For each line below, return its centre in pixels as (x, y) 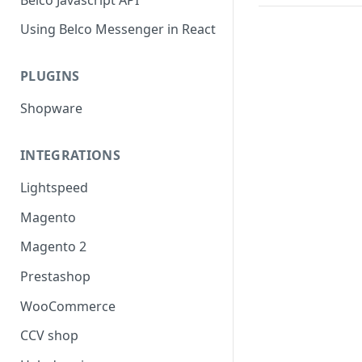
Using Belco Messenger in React (118, 29)
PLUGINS (50, 76)
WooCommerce (68, 306)
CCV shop (49, 336)
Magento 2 (53, 247)
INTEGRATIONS (70, 156)
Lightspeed (54, 187)
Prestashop (55, 277)
